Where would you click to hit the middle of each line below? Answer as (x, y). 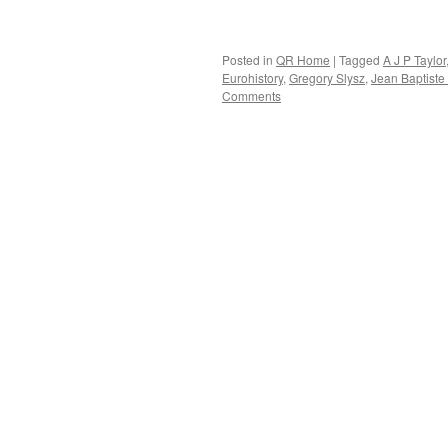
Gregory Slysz (327, 77)
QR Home (303, 59)
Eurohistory (252, 77)
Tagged (359, 59)
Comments (251, 95)
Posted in (247, 59)
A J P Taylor (414, 59)
